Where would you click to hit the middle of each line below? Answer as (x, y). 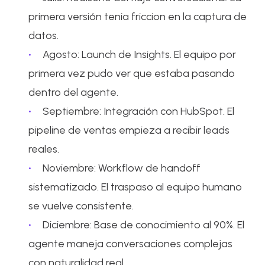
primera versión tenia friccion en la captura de (138, 16)
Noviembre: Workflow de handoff (122, 168)
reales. (44, 149)
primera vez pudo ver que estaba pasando (132, 73)
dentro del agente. (74, 92)
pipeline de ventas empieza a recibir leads (129, 130)
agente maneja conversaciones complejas (131, 243)
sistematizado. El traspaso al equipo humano (135, 187)
